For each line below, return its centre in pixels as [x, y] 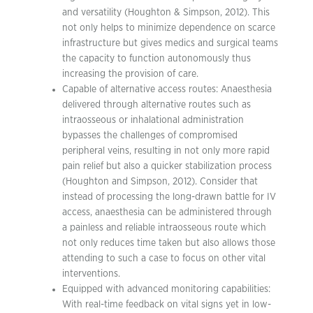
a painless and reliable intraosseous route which [164, 227]
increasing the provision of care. [130, 74]
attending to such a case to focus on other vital [164, 258]
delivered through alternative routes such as [156, 104]
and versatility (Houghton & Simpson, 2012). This [166, 12]
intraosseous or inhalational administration [153, 120]
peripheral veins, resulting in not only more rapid [166, 151]
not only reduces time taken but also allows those [169, 243]
